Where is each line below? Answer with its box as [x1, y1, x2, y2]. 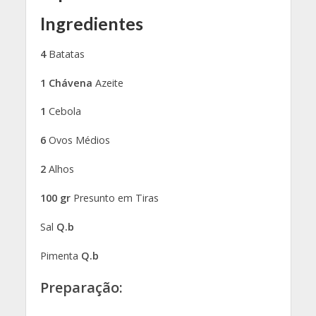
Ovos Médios [45, 133, 110, 147]
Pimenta [39, 249, 81, 262]
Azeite [92, 75, 123, 90]
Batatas [45, 47, 85, 61]
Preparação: [39, 277, 123, 297]
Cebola [45, 104, 81, 119]
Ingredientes [39, 12, 143, 34]
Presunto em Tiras [73, 191, 159, 205]
